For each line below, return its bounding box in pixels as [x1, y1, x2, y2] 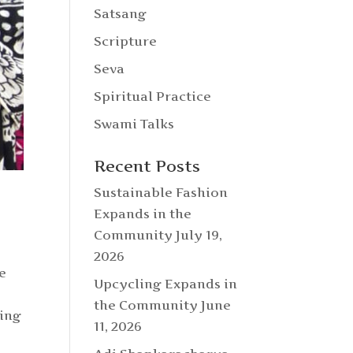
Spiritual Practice [94, 88, 212, 104]
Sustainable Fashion [94, 184, 229, 200]
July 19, [176, 227, 223, 243]
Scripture [94, 33, 158, 49]
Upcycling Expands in [94, 276, 238, 292]
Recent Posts [94, 157, 201, 176]
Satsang [94, 6, 147, 21]
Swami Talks [94, 116, 175, 132]
